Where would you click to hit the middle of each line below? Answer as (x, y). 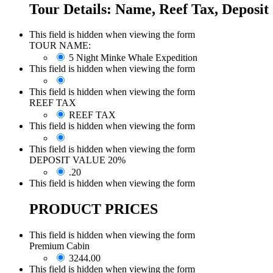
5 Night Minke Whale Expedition (133, 58)
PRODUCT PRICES (94, 209)
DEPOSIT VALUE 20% (77, 160)
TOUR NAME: (60, 46)
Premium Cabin (59, 246)
